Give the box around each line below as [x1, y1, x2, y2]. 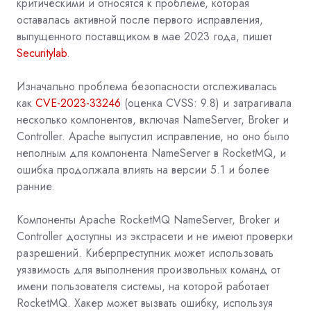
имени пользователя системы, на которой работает [17, 278, 269, 294]
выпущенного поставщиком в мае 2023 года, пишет [17, 28, 272, 44]
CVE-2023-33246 [35, 94, 121, 111]
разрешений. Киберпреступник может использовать [17, 244, 274, 261]
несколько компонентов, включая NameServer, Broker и [17, 111, 289, 128]
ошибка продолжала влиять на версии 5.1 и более [17, 161, 269, 178]
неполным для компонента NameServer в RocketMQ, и [17, 144, 286, 161]
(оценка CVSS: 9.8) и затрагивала [124, 94, 292, 111]
